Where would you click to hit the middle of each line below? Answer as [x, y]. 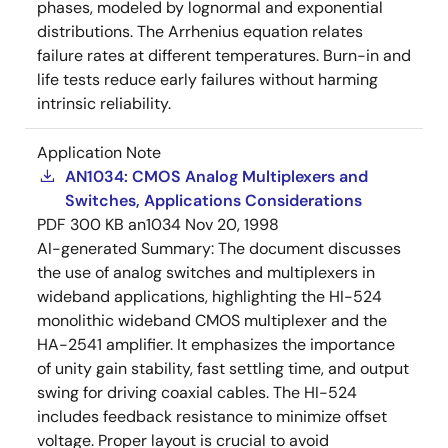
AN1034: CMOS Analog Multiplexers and [216, 176]
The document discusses [309, 248]
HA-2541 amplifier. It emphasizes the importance [216, 344]
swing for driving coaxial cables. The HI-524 [197, 392]
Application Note [99, 152]
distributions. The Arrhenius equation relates [200, 31]
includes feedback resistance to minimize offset [212, 416]
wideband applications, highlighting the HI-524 [209, 296]
